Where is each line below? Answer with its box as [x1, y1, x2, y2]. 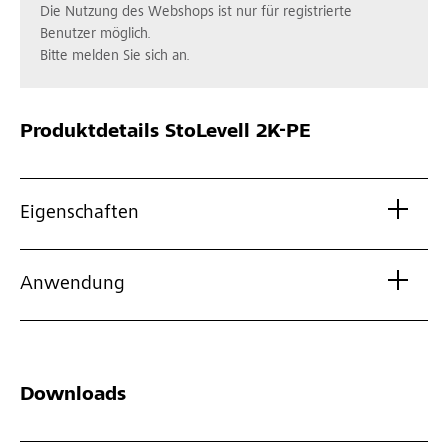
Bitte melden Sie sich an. [40, 49, 190, 65]
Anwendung [20, 275, 125, 296]
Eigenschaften [20, 204, 139, 225]
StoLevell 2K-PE [159, 123, 311, 144]
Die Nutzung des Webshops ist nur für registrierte [40, 5, 352, 21]
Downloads [20, 386, 126, 407]
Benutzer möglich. [40, 27, 151, 43]
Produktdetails [20, 123, 159, 144]
